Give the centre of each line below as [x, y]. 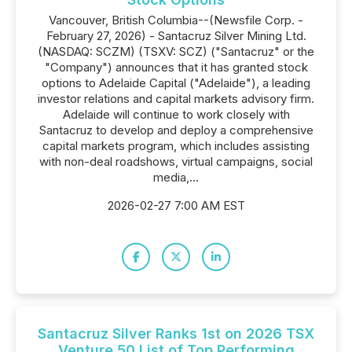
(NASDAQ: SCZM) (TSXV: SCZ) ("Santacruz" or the [176, 51]
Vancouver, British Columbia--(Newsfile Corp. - [176, 20]
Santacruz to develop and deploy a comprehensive [176, 130]
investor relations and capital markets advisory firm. [176, 99]
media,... [176, 177]
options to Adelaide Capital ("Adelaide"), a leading [176, 83]
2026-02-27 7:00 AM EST [176, 205]
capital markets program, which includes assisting [176, 146]
